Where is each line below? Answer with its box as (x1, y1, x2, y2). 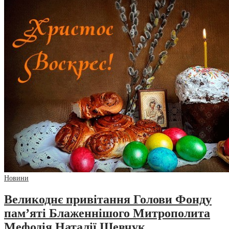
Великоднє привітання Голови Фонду (4, 193, 212, 207)
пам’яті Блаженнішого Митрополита (4, 207, 210, 220)
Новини (4, 174, 29, 182)
